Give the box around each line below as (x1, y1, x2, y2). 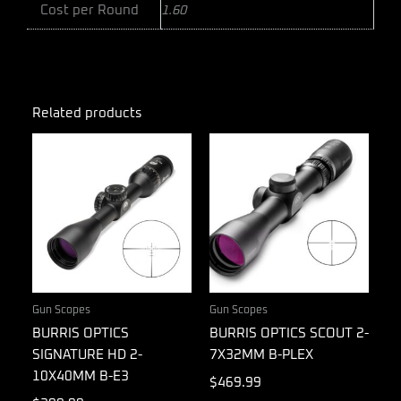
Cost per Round (39, 4, 139, 18)
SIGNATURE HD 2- (32, 348, 142, 363)
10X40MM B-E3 (32, 370, 129, 384)
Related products (32, 106, 142, 120)
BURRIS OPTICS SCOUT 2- (209, 327, 369, 341)
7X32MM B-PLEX (209, 348, 313, 363)
